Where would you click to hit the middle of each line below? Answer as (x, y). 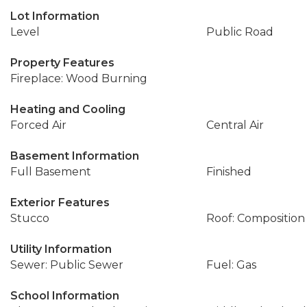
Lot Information (55, 16)
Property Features (62, 63)
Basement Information (75, 156)
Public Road (240, 32)
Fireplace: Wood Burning (79, 78)
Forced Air (38, 125)
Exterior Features (60, 202)
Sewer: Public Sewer (67, 265)
